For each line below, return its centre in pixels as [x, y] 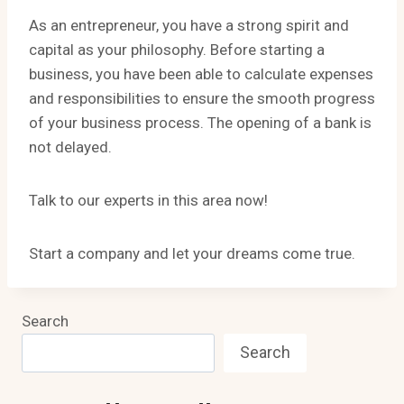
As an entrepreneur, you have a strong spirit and [189, 25]
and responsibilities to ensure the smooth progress [202, 98]
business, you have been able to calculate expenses [201, 74]
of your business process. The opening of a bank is [200, 123]
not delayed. [70, 147]
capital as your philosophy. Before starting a [177, 50]
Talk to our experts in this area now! [148, 200]
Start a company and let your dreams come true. [192, 253]
